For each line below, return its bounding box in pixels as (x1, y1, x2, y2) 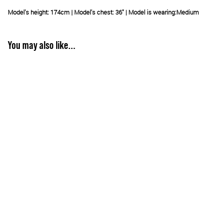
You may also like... (8, 39, 76, 51)
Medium (176, 8, 199, 16)
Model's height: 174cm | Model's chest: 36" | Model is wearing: (8, 8, 176, 16)
